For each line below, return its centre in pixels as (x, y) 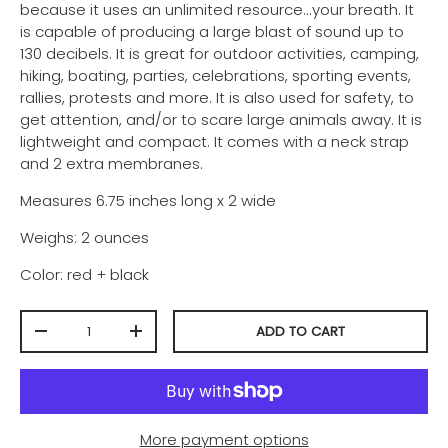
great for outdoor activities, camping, (281, 53)
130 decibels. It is (82, 53)
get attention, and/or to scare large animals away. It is (221, 119)
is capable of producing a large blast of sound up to (212, 31)
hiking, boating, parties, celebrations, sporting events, (215, 75)
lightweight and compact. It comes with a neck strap (214, 141)
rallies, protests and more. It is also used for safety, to (217, 97)
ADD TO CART (301, 331)
